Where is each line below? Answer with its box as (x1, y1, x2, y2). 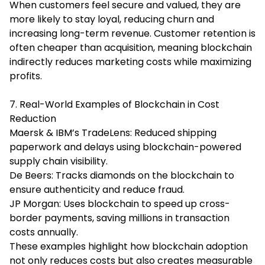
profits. (9, 69, 42, 83)
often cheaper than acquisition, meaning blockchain (9, 40, 252, 54)
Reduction (9, 111, 56, 125)
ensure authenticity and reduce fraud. (9, 182, 185, 196)
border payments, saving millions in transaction (9, 211, 230, 225)
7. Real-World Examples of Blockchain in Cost (9, 97, 219, 111)
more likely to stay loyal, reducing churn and (9, 12, 214, 26)
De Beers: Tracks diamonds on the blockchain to (9, 168, 234, 182)
